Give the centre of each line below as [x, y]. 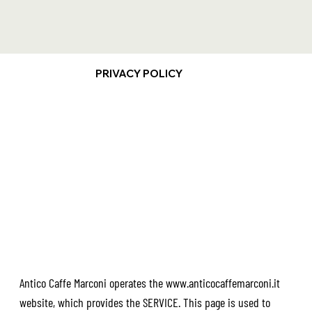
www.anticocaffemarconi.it [223, 282]
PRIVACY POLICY [139, 74]
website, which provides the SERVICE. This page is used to [145, 302]
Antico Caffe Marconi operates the [92, 282]
